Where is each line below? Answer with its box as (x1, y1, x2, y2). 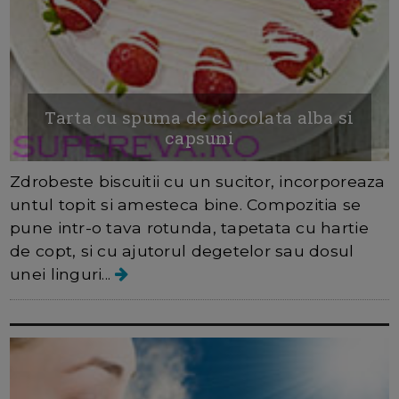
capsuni (164, 126, 235, 149)
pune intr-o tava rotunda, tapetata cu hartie (10, 217, 369, 237)
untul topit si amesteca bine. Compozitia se (10, 194, 362, 214)
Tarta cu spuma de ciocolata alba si (45, 105, 354, 128)
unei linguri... (10, 264, 116, 283)
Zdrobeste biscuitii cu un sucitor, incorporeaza (10, 171, 386, 191)
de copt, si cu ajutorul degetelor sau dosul (10, 240, 354, 260)
